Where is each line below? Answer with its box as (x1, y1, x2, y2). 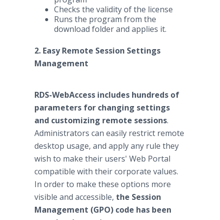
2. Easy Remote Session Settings (34, 45, 161, 56)
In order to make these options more (34, 179, 171, 190)
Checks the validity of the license (54, 4, 173, 15)
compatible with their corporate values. (34, 166, 178, 177)
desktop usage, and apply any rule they (34, 140, 179, 151)
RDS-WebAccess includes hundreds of (34, 89, 179, 100)
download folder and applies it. (54, 24, 166, 34)
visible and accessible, (34, 192, 116, 202)
